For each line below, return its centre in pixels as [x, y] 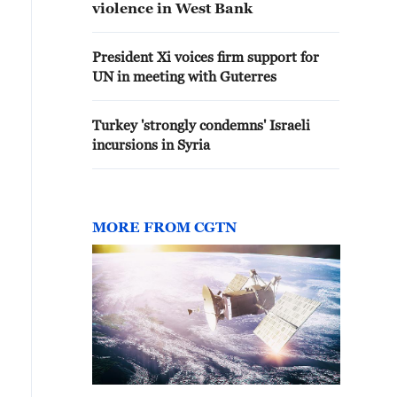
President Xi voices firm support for [206, 57]
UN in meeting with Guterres [184, 76]
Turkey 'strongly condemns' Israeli [201, 125]
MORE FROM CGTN [164, 227]
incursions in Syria [151, 144]
